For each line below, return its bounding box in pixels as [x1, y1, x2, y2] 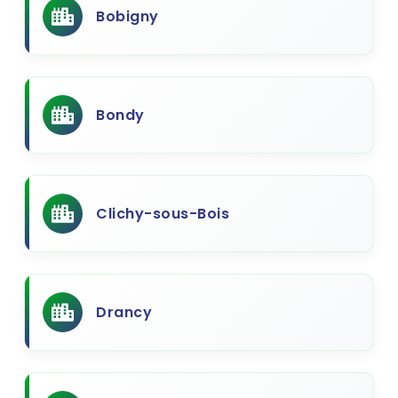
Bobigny [96, 6, 159, 27]
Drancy [96, 302, 152, 322]
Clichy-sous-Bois [96, 203, 229, 224]
